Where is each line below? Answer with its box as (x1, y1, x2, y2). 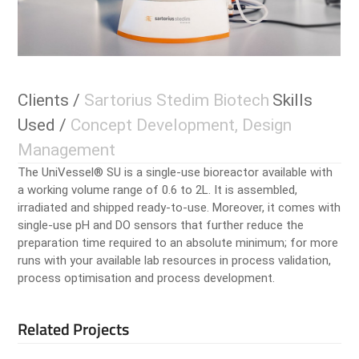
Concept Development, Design (67, 115, 292, 135)
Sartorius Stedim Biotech (80, 91, 270, 111)
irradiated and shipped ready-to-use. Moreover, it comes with (18, 200, 341, 216)
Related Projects (18, 317, 130, 342)
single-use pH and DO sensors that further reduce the (18, 218, 305, 233)
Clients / (18, 91, 81, 111)
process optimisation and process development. (18, 271, 276, 286)
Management (18, 140, 116, 160)
